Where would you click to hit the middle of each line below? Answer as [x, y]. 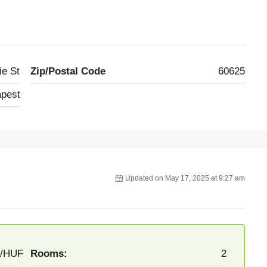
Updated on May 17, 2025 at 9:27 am [185, 178]
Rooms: [49, 253]
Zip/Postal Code [68, 71]
